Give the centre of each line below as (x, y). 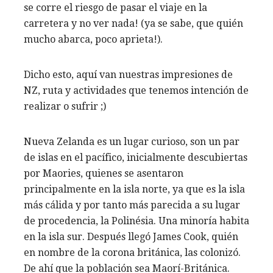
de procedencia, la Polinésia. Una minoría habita (136, 221)
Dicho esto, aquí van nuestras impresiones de (128, 74)
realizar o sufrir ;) (65, 106)
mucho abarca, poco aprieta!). (93, 39)
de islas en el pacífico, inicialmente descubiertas (136, 157)
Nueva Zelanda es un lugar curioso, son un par (132, 141)
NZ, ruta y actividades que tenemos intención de (136, 90)
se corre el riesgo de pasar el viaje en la (115, 7)
